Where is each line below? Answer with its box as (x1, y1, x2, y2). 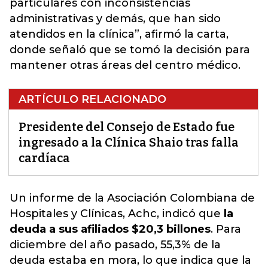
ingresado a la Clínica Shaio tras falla (19, 135, 239, 150)
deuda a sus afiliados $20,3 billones (10, 223, 211, 236)
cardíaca (19, 151, 70, 165)
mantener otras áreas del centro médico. (10, 59, 240, 72)
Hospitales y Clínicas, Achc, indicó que (10, 207, 224, 220)
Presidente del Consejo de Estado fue (19, 120, 234, 134)
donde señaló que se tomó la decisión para (10, 43, 250, 56)
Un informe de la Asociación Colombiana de (10, 191, 255, 205)
